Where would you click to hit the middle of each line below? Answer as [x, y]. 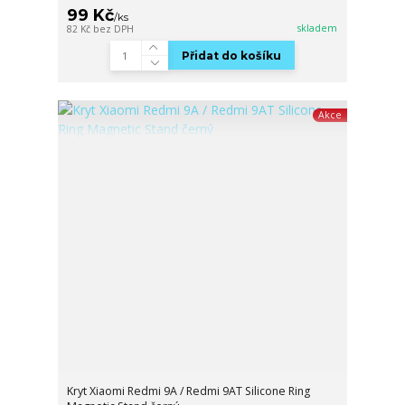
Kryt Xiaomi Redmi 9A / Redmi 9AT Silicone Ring [189, 391]
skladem [318, 28]
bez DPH [114, 28]
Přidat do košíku [231, 55]
